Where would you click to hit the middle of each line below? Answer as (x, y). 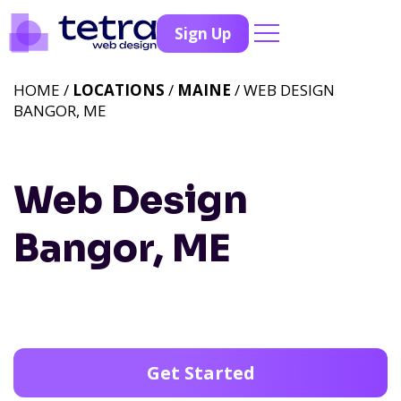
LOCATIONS (119, 90)
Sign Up (203, 33)
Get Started (200, 373)
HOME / (43, 90)
